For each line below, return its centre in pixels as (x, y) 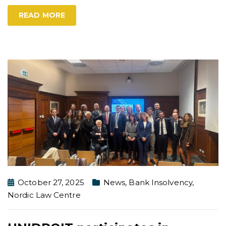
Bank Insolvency (160, 183)
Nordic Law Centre (44, 195)
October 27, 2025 (51, 183)
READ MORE (42, 15)
